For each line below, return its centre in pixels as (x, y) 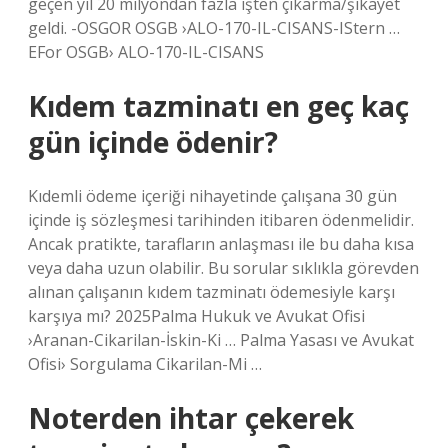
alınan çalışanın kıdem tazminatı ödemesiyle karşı (211, 292)
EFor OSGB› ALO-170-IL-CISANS (146, 52)
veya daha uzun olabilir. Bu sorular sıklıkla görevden (223, 268)
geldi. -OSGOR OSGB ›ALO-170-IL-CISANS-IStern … (214, 28)
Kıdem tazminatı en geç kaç (218, 106)
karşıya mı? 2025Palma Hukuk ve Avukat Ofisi (196, 316)
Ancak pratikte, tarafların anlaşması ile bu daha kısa (221, 244)
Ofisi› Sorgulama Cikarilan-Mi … (145, 364)
